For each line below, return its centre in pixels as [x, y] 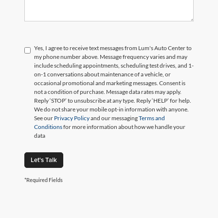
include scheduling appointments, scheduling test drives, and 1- [114, 65]
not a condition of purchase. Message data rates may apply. [108, 91]
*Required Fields [44, 180]
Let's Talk [44, 160]
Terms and [151, 118]
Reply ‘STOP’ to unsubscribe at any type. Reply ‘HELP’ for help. [113, 100]
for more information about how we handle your [124, 127]
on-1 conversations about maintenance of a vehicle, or [102, 74]
